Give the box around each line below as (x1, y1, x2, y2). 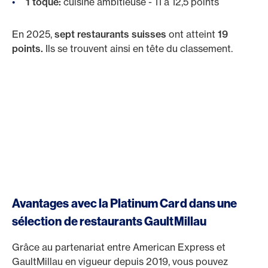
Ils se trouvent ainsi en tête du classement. (43, 42, 235, 54)
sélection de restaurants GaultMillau (12, 214, 206, 229)
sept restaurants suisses (54, 28, 169, 40)
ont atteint (169, 28, 215, 40)
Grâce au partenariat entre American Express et (12, 241, 226, 253)
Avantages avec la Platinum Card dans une (12, 196, 237, 211)
